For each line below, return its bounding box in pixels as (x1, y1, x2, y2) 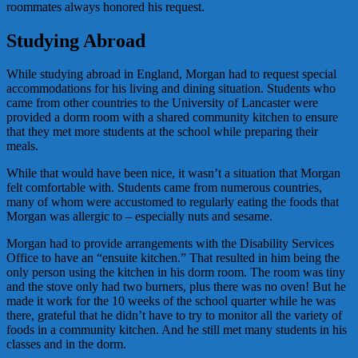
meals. (6, 139, 38, 153)
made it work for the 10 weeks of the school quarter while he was (6, 294, 336, 308)
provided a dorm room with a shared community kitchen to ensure (6, 110, 338, 125)
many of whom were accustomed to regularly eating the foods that (6, 195, 339, 209)
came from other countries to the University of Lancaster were (6, 96, 318, 110)
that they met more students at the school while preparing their (6, 125, 318, 139)
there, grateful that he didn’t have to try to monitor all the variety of (6, 308, 342, 323)
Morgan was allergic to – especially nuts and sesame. (6, 209, 272, 224)
